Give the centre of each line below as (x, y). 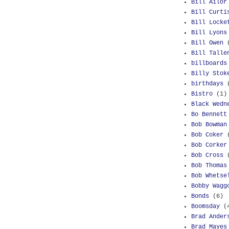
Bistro (202, 94)
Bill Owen (207, 43)
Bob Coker (207, 135)
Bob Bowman (209, 125)
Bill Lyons (209, 33)
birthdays (207, 84)
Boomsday (205, 207)
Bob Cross (207, 155)
